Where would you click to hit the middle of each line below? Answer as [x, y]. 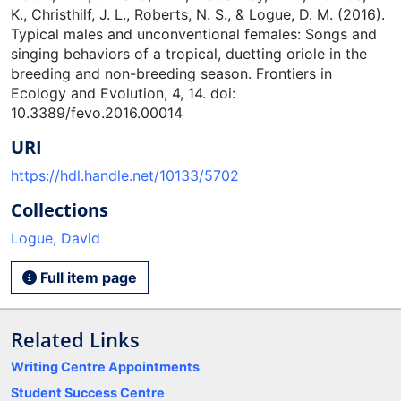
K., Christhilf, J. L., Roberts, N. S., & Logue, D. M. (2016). [198, 14]
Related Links [75, 339]
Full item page [87, 277]
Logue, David [55, 238]
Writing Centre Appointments [105, 366]
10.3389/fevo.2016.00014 [97, 112]
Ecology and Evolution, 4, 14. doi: [123, 93]
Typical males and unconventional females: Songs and [194, 34]
